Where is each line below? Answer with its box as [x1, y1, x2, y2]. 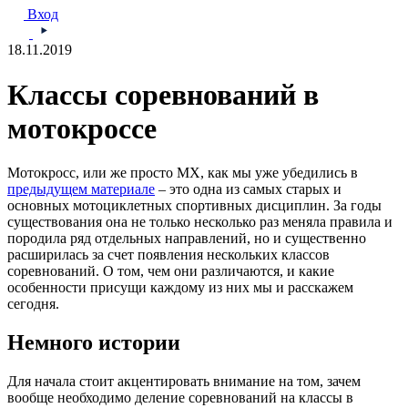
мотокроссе [7, 111, 157, 145]
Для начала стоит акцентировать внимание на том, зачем [7, 373, 361, 390]
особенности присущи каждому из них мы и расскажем [7, 280, 353, 296]
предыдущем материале [7, 181, 155, 198]
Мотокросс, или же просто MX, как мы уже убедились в [7, 165, 358, 181]
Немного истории [7, 331, 180, 355]
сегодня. [7, 296, 59, 312]
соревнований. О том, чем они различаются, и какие [7, 263, 334, 280]
